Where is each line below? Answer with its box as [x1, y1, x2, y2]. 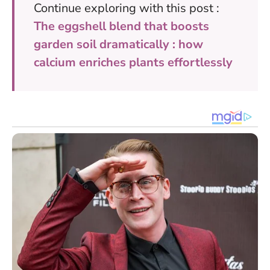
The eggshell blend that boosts [34, 18, 209, 35]
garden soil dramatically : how [34, 36, 203, 53]
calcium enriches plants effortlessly [34, 54, 233, 71]
